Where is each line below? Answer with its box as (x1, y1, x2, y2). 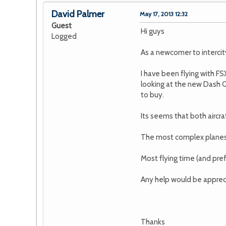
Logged (51, 32, 77, 41)
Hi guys (141, 27, 164, 36)
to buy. (141, 90, 164, 100)
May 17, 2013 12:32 (140, 10, 188, 18)
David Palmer (51, 9, 104, 20)
